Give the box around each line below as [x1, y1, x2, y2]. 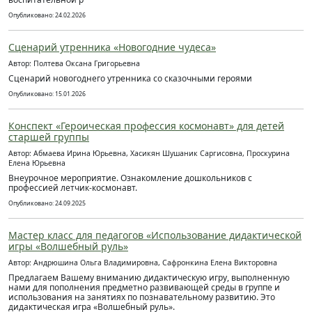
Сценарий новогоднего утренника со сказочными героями [8, 72, 252, 84]
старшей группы [8, 130, 89, 143]
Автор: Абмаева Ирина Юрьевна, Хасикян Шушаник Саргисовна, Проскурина [8, 148, 290, 158]
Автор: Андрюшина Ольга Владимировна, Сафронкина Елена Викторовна [8, 258, 277, 267]
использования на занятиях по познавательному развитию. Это [8, 291, 275, 303]
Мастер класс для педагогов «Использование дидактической [8, 228, 302, 242]
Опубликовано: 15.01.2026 [8, 90, 86, 98]
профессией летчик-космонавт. [8, 182, 137, 194]
